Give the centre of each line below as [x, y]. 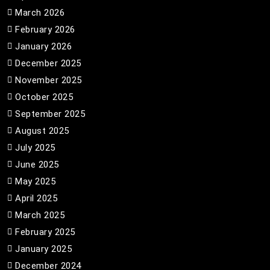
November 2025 [49, 80]
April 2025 [36, 199]
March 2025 [40, 215]
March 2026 [40, 13]
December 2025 [48, 64]
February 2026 [45, 30]
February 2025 [45, 232]
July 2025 [35, 148]
